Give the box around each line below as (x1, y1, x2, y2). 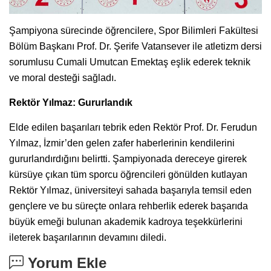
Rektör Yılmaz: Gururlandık (9, 97, 132, 108)
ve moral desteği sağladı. (9, 73, 116, 83)
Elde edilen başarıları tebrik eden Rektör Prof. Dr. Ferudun (9, 122, 257, 133)
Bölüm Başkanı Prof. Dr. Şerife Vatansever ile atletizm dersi (9, 41, 262, 52)
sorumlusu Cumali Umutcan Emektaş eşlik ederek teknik (9, 57, 250, 68)
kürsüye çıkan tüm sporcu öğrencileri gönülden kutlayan (9, 169, 247, 180)
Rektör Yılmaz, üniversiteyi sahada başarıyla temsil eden (9, 185, 252, 196)
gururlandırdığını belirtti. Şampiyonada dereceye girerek (9, 154, 247, 165)
